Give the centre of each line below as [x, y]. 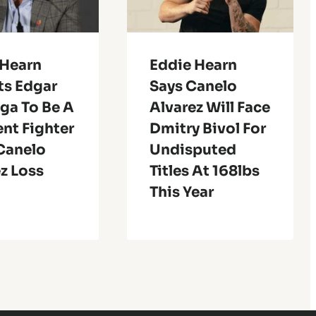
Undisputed [193, 150]
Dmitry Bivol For [207, 128]
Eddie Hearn [193, 65]
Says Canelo [193, 86]
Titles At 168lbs [204, 171]
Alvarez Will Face [209, 107]
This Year [181, 192]
